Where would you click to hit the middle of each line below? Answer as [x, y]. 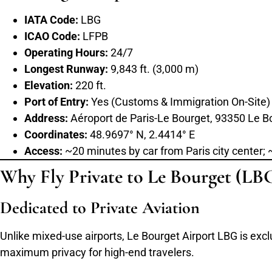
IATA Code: [51, 19]
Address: [46, 118]
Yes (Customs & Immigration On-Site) [179, 101]
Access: [43, 151]
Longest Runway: [66, 69]
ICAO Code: [52, 36]
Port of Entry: [56, 101]
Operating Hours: [66, 52]
